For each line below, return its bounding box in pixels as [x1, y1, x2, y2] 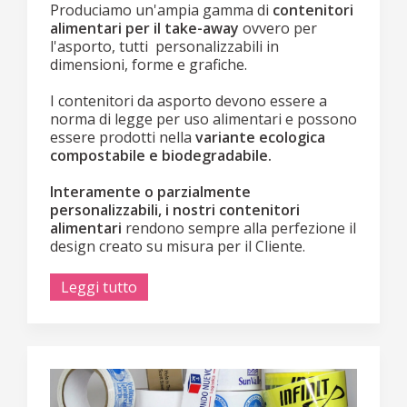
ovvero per [239, 18, 317, 39]
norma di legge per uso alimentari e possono [50, 109, 357, 130]
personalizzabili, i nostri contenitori [50, 200, 300, 221]
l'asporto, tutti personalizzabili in [50, 36, 279, 57]
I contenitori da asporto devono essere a [50, 91, 327, 112]
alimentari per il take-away [50, 18, 239, 39]
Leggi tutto [61, 277, 137, 298]
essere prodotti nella [50, 127, 192, 148]
